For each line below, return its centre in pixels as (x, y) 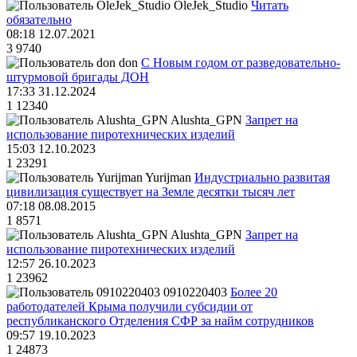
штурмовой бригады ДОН (78, 77)
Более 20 (254, 292)
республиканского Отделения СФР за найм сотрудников (160, 321)
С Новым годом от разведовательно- (241, 63)
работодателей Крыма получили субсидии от (129, 307)
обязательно (39, 20)
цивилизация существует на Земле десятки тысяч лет (151, 192)
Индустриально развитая (262, 178)
